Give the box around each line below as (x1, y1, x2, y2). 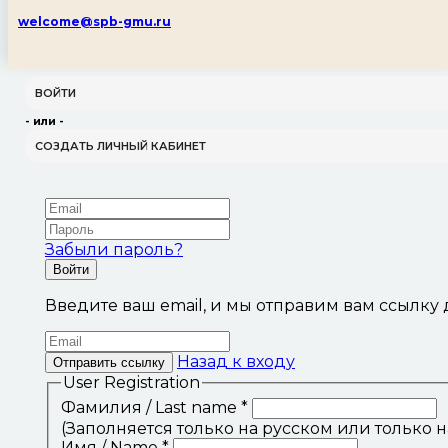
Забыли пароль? (45, 240, 183, 260)
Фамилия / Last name (61, 397, 241, 417)
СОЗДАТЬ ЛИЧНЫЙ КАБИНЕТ (35, 139, 206, 154)
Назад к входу (177, 352, 295, 372)
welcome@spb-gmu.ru (18, 14, 171, 30)
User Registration (63, 373, 200, 393)
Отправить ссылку (53, 355, 165, 371)
